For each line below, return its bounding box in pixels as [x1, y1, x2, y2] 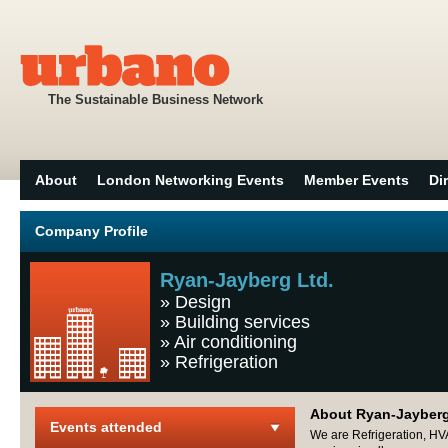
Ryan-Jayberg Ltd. [160, 269, 334, 291]
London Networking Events [97, 172, 284, 188]
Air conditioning [174, 332, 297, 352]
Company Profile [35, 223, 148, 239]
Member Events [304, 172, 409, 188]
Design [175, 292, 231, 312]
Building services [175, 312, 310, 332]
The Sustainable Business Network [48, 92, 263, 107]
